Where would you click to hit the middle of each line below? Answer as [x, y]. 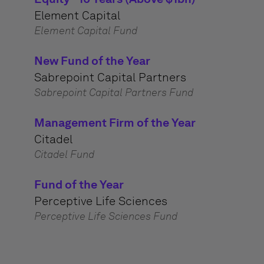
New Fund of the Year [92, 61]
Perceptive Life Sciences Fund [105, 216]
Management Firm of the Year [115, 123]
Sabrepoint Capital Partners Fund [113, 93]
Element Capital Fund [85, 31]
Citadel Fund [64, 154]
